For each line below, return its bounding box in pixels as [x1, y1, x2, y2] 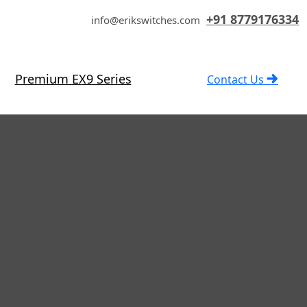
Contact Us [207, 71, 267, 87]
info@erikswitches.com [91, 13, 203, 27]
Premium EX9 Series [14, 70, 132, 87]
